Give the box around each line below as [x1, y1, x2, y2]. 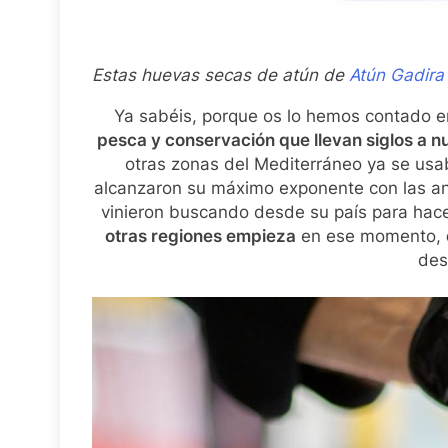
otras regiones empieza [105, 225, 296, 246]
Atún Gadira [349, 64, 444, 85]
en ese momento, [296, 225, 446, 246]
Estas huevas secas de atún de [92, 64, 349, 85]
